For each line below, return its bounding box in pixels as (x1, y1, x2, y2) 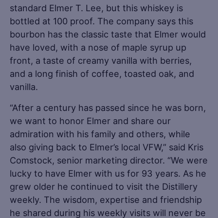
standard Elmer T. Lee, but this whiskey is (10, 2, 183, 13)
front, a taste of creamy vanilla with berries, (10, 54, 192, 66)
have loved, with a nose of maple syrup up (10, 41, 186, 53)
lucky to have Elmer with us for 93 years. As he (10, 167, 206, 179)
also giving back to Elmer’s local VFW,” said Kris (10, 141, 203, 152)
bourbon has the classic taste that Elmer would (10, 28, 206, 39)
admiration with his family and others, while (10, 128, 190, 139)
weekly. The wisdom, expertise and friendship (10, 194, 202, 205)
